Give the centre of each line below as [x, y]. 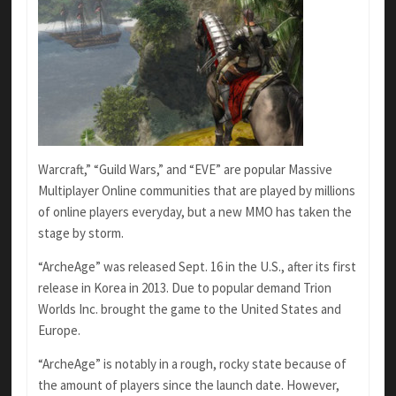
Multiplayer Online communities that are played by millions [196, 191]
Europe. [59, 331]
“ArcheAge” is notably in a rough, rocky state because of [192, 364]
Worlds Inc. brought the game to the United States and [189, 309]
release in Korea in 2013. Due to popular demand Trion [184, 288]
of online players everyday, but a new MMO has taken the [194, 212]
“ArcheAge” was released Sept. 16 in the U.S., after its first [197, 267]
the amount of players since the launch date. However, [188, 385]
